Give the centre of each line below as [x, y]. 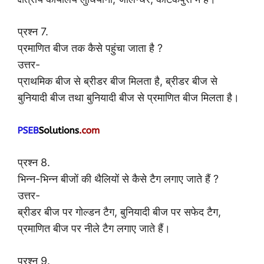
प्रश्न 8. [34, 163]
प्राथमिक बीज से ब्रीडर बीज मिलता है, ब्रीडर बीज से [118, 81]
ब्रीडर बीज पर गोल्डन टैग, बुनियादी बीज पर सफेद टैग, [119, 212]
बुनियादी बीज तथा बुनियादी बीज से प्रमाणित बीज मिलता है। [128, 98]
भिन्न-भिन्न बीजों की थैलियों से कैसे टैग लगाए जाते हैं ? [118, 179]
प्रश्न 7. [33, 32]
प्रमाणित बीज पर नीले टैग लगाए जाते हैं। [94, 229]
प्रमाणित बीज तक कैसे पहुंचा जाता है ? [90, 48]
